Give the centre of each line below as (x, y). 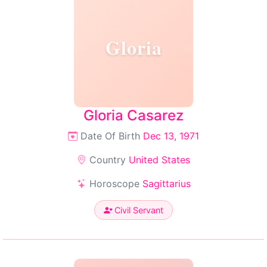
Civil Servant (138, 210)
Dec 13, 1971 (171, 136)
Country (108, 160)
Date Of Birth (110, 136)
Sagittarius (166, 184)
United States (159, 160)
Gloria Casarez (133, 115)
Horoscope (114, 184)
